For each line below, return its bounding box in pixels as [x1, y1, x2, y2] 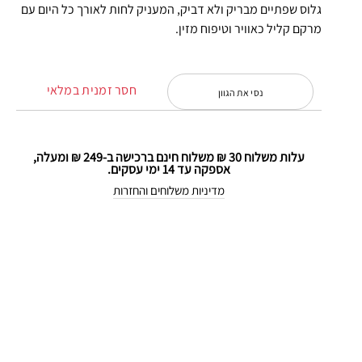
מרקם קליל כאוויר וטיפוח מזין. [175, 20, 322, 38]
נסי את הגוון [217, 86, 263, 99]
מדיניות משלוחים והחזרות [113, 182, 225, 198]
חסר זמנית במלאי [46, 81, 137, 99]
